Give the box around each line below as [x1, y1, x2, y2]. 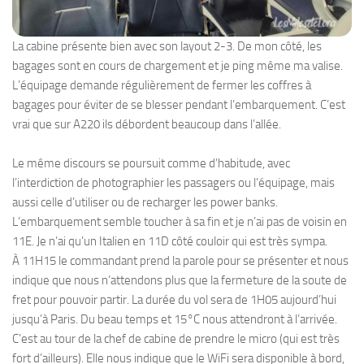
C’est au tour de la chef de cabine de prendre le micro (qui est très [12, 331, 340, 346]
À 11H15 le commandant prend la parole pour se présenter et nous [12, 253, 349, 268]
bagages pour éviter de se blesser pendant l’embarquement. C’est [12, 97, 345, 112]
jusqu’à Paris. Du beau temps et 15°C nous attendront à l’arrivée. [12, 311, 337, 327]
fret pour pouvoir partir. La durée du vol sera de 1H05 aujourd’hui [12, 292, 336, 307]
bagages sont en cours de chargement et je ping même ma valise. [12, 58, 343, 73]
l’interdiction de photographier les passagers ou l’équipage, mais [12, 175, 335, 190]
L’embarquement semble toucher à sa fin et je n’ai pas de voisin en [12, 214, 347, 229]
